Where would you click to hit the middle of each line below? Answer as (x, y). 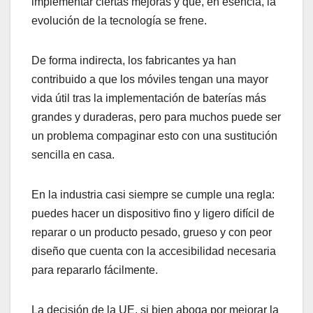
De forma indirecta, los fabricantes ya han (134, 61)
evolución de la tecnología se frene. (119, 21)
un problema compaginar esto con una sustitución (154, 136)
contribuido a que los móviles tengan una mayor (150, 80)
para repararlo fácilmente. (95, 270)
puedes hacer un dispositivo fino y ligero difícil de (153, 214)
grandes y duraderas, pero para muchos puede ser (156, 117)
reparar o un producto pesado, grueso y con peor (152, 233)
